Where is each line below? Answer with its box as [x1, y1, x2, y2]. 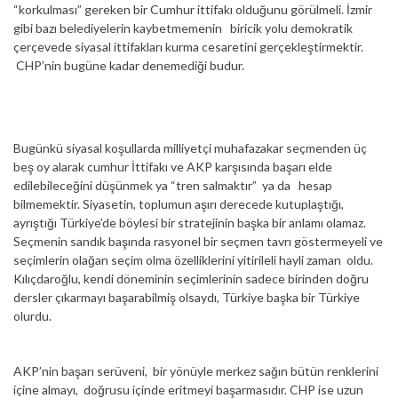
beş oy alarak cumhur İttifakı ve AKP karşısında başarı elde [13, 158, 332, 174]
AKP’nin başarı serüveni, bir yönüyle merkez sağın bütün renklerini [13, 362, 378, 378]
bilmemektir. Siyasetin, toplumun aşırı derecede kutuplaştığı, [13, 195, 344, 211]
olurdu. [13, 307, 52, 323]
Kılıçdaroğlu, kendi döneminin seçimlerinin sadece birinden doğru [13, 270, 369, 286]
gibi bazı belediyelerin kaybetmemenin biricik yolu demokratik [13, 20, 353, 36]
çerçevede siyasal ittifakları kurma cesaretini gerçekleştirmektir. [13, 38, 363, 54]
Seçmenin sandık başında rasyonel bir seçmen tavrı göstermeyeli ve [13, 233, 383, 249]
